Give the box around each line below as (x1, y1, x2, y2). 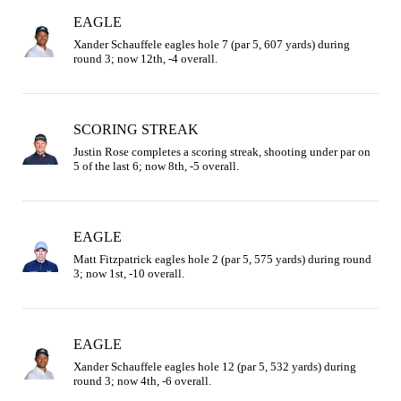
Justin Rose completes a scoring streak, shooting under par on (73, 144, 371, 158)
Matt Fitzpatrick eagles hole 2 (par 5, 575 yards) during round (73, 252, 371, 266)
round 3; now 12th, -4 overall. (73, 51, 218, 65)
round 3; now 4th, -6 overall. (73, 373, 211, 388)
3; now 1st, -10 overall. (73, 266, 184, 280)
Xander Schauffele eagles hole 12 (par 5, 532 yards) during (73, 359, 356, 373)
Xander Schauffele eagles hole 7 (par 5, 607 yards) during (73, 37, 350, 51)
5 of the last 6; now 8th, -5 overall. (73, 158, 239, 173)
